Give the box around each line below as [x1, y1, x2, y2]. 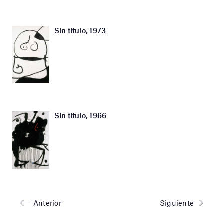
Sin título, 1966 [54, 111, 107, 120]
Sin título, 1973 [54, 26, 106, 35]
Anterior [33, 198, 61, 207]
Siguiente [160, 198, 194, 207]
